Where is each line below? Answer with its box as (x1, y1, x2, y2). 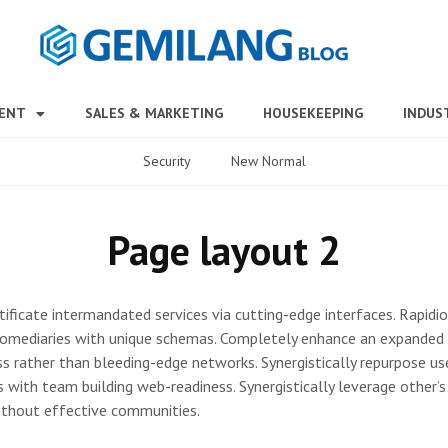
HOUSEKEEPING (263, 104, 363, 122)
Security (142, 152, 191, 170)
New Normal (230, 152, 306, 170)
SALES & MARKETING (85, 104, 223, 122)
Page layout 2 (107, 224, 341, 276)
